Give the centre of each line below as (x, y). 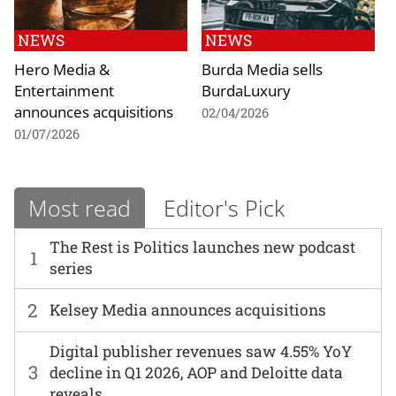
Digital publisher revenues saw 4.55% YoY (201, 351)
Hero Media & (62, 69)
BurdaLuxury (246, 91)
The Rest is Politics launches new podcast (203, 247)
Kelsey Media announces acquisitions (188, 310)
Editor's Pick (224, 207)
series (72, 269)
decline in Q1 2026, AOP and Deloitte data (197, 372)
